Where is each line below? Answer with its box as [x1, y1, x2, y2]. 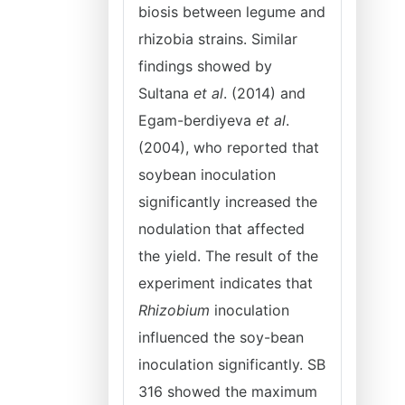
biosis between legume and [138, 3, 325, 21]
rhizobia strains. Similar [138, 30, 297, 48]
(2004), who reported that [138, 138, 319, 156]
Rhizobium [138, 301, 210, 319]
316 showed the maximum [138, 382, 317, 400]
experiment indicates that [138, 274, 313, 292]
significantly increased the [138, 193, 317, 211]
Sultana [138, 84, 193, 102]
